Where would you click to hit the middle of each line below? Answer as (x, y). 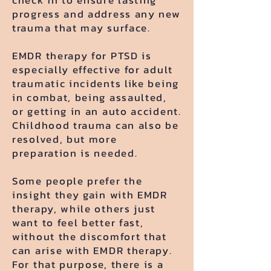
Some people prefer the (77, 181)
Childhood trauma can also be (96, 125)
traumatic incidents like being (96, 83)
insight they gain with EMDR (90, 195)
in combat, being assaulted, (90, 97)
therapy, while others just (84, 209)
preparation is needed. (75, 153)
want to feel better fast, (78, 223)
